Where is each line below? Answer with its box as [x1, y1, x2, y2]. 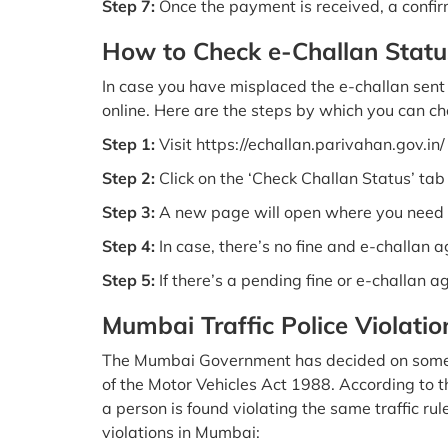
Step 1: [102, 134, 155, 154]
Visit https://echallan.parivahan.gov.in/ [155, 134, 445, 154]
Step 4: [102, 236, 155, 256]
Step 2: [102, 168, 155, 188]
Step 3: [102, 202, 155, 222]
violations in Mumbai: [102, 422, 260, 442]
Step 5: [102, 270, 155, 290]
